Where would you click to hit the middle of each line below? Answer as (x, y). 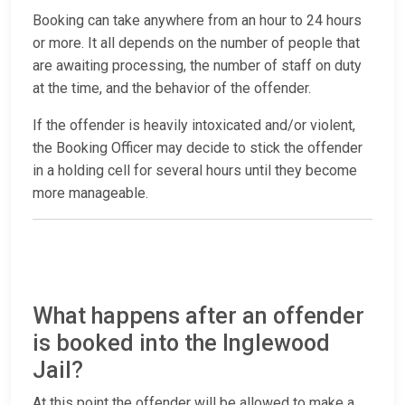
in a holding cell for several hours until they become (195, 171)
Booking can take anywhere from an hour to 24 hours (197, 21)
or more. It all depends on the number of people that (196, 43)
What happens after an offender (198, 316)
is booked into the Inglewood (181, 344)
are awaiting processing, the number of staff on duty (197, 66)
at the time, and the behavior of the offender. (172, 89)
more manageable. (90, 193)
